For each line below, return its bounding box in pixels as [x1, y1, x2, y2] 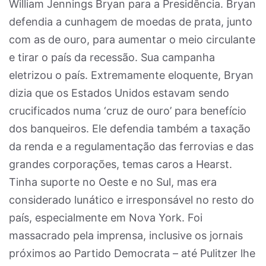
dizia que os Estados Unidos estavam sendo [9, 87, 229, 99]
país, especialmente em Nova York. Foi [9, 211, 202, 224]
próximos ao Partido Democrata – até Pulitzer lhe [9, 247, 255, 259]
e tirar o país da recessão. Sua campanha [9, 51, 215, 64]
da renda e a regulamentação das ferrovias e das [9, 140, 254, 153]
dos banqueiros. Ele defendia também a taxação [9, 122, 251, 135]
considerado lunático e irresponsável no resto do [9, 194, 254, 206]
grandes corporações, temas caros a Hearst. [9, 158, 232, 170]
